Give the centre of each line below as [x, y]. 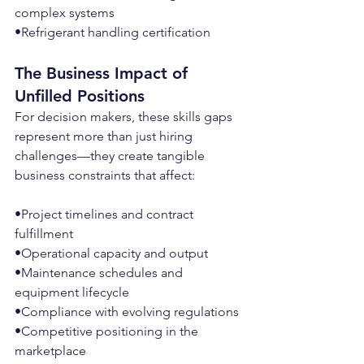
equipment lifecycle [72, 292]
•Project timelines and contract [106, 214]
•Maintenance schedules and [100, 273]
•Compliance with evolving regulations [127, 312]
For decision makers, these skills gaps [125, 117]
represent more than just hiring [105, 136]
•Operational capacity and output [111, 253]
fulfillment [44, 234]
